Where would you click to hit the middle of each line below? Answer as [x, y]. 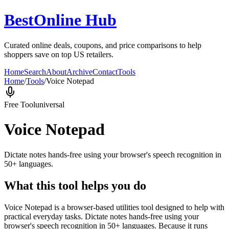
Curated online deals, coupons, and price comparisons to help [103, 45]
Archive [79, 72]
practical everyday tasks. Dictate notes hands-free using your [101, 216]
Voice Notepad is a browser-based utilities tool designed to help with [114, 207]
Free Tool [20, 104]
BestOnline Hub [60, 20]
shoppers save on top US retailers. [59, 54]
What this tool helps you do [75, 185]
